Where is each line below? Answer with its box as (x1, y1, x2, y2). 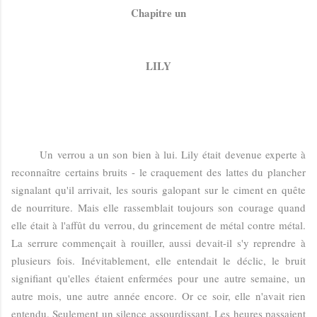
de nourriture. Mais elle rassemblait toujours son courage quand (11, 200, 306, 214)
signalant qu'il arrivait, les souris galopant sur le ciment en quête (11, 182, 306, 197)
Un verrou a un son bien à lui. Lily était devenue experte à (11, 146, 306, 161)
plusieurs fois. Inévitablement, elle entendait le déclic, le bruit (11, 253, 306, 267)
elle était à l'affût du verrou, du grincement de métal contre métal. (11, 217, 306, 232)
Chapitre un (131, 4, 186, 21)
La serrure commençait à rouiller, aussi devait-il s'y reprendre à (11, 235, 306, 250)
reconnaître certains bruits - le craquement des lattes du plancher (11, 164, 306, 179)
